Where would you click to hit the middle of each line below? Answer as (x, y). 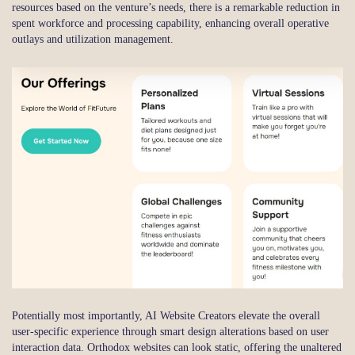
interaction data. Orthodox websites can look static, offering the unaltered (177, 347)
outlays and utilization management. (93, 39)
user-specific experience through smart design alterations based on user (170, 331)
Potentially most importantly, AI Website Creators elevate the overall (166, 315)
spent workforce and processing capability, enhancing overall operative (170, 23)
